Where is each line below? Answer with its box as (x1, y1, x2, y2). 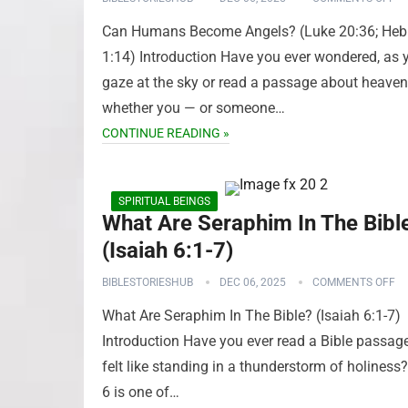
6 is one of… (102, 383, 179, 401)
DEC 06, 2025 (219, 276, 286, 289)
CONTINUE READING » (102, 126, 229, 140)
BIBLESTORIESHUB (102, 276, 193, 289)
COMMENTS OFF (312, 276, 395, 289)
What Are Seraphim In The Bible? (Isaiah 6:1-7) (102, 307, 401, 324)
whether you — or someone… (102, 99, 285, 117)
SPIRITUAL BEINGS (118, 195, 210, 208)
